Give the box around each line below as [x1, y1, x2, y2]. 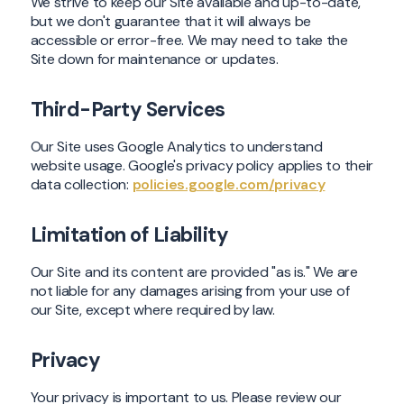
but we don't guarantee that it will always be [30, 12, 312, 32]
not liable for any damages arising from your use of [30, 281, 350, 301]
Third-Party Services [30, 96, 225, 124]
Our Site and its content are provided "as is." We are [30, 262, 358, 282]
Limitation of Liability [30, 222, 229, 249]
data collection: [30, 175, 133, 195]
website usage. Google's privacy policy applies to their [30, 156, 374, 176]
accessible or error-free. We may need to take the [30, 31, 348, 50]
